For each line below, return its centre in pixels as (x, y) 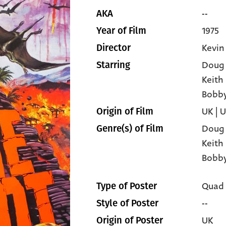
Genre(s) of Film (130, 129)
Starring (113, 65)
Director (114, 48)
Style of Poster (127, 203)
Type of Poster (127, 186)
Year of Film (121, 31)
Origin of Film (125, 111)
